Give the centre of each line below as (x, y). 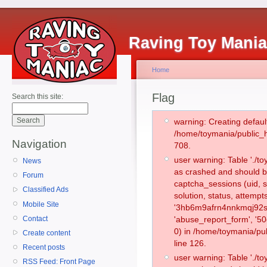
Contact (35, 218)
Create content (46, 233)
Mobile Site (41, 204)
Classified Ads (46, 190)
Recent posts (44, 248)
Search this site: (38, 97)
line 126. (190, 243)
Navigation (39, 144)
